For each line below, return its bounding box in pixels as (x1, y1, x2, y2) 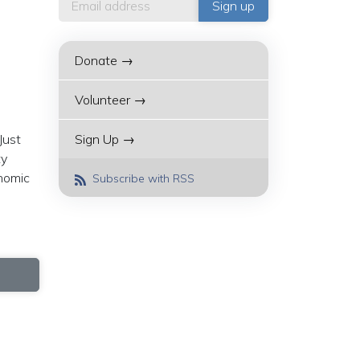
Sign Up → (75, 131, 135, 147)
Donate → (75, 52, 133, 68)
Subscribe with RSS (89, 171, 194, 186)
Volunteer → (75, 92, 146, 108)
